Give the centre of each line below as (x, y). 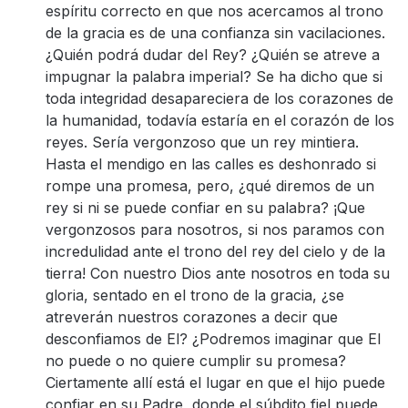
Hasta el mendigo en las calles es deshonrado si (211, 164)
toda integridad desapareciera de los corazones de (219, 98)
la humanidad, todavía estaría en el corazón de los (220, 120)
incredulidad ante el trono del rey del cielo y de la (215, 251)
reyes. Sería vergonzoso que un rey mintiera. (202, 142)
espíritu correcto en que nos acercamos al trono (214, 11)
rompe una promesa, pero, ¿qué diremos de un (210, 186)
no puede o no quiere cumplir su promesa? (196, 361)
